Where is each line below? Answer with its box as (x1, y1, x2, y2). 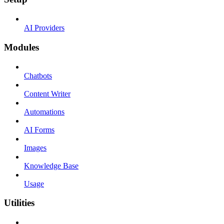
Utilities (4, 197, 34, 208)
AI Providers (24, 23, 64, 32)
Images (24, 143, 46, 152)
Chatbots (24, 71, 52, 80)
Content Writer (24, 89, 70, 98)
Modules (4, 41, 39, 52)
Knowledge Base (24, 161, 78, 170)
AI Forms (24, 125, 54, 134)
